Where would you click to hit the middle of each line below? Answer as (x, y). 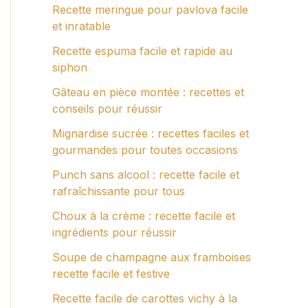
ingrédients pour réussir (114, 232)
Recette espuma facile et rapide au (142, 51)
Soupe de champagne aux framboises (152, 257)
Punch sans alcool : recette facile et (146, 175)
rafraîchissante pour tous (119, 191)
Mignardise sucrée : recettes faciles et (151, 133)
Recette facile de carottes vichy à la (145, 298)
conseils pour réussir (107, 109)
